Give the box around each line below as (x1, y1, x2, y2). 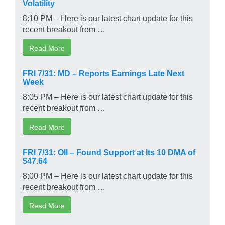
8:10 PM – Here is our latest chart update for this (23, 13, 193, 22)
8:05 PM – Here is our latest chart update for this (23, 92, 193, 100)
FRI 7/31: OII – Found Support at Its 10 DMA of (23, 147, 195, 156)
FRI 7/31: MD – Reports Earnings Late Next (23, 68, 184, 77)
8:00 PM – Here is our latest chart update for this (23, 171, 193, 179)
